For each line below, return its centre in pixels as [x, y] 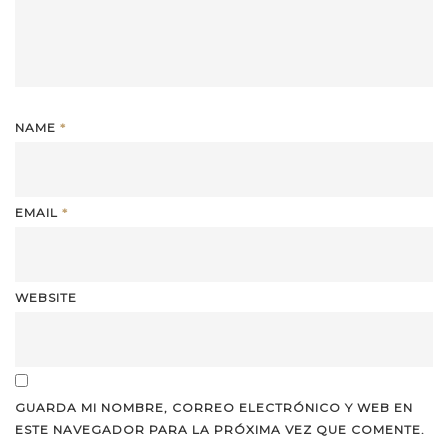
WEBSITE [46, 297]
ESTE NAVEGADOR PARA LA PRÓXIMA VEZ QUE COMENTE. [220, 429]
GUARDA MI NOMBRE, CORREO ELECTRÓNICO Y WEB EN [214, 407]
